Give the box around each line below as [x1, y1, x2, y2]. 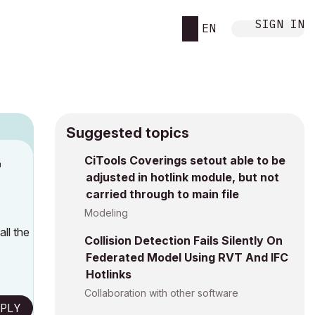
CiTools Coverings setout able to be [84, 153, 285, 167]
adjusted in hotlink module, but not [86, 170, 279, 184]
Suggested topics [66, 124, 189, 141]
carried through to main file [86, 187, 239, 201]
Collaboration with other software [84, 287, 238, 299]
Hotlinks [86, 267, 131, 281]
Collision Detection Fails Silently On [84, 233, 283, 247]
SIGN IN [255, 16, 304, 31]
